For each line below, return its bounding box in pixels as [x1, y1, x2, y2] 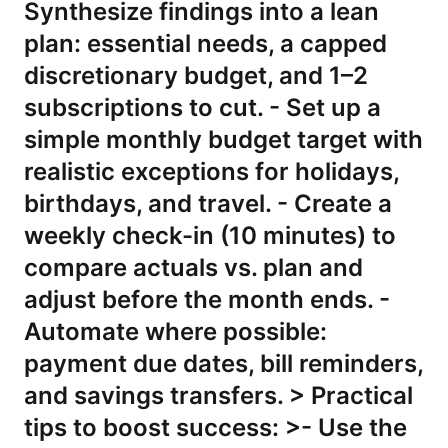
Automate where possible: [24, 317, 327, 346]
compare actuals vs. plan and [24, 253, 363, 282]
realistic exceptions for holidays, [24, 157, 399, 186]
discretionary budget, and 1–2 [24, 61, 368, 90]
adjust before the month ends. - [24, 285, 390, 314]
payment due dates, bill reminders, [24, 349, 423, 378]
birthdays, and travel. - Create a [24, 189, 392, 218]
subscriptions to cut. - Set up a [24, 93, 381, 122]
